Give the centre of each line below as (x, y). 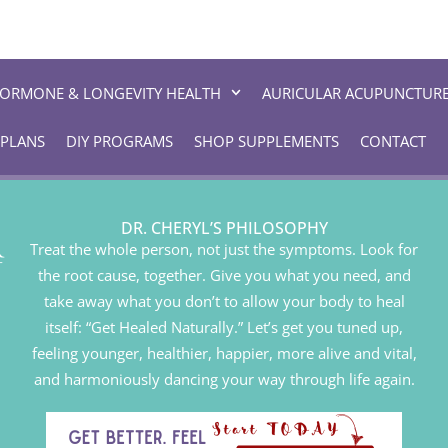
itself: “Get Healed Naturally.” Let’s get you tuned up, (224, 326)
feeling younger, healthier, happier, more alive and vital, (224, 352)
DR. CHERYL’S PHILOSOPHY (224, 227)
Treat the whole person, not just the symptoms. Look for (224, 248)
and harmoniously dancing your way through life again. (224, 378)
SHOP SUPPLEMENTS (267, 140)
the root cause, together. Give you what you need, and (224, 274)
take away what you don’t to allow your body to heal (224, 300)
